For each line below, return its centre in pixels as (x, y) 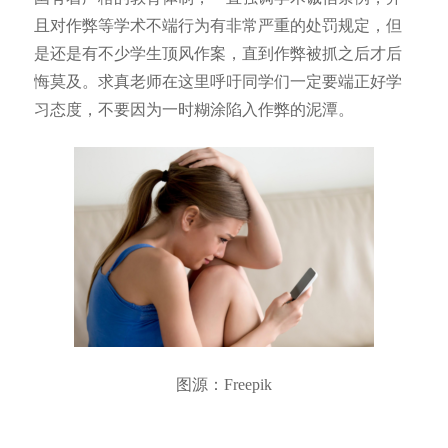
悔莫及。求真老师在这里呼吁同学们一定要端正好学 (217, 81)
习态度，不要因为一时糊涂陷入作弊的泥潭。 (193, 109)
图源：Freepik (223, 384)
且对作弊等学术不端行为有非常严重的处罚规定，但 (217, 25)
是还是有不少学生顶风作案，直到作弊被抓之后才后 (217, 53)
